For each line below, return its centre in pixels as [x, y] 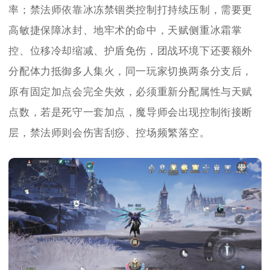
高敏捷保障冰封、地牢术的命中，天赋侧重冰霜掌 [125, 31]
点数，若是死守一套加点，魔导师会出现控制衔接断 [131, 113]
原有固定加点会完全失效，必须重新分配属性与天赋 [131, 92]
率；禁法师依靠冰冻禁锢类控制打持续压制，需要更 [131, 10]
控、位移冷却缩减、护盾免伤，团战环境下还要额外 [131, 51]
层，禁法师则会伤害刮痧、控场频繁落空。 [109, 133]
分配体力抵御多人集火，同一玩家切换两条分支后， [131, 72]
